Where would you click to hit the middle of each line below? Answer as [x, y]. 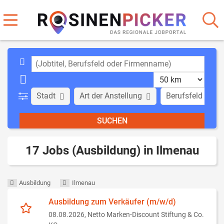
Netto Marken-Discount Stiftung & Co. [146, 215]
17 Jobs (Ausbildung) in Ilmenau [112, 151]
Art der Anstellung [111, 96]
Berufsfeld [184, 96]
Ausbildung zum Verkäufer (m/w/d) [112, 202]
